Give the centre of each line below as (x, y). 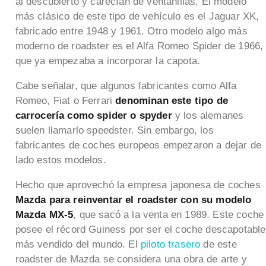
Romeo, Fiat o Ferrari (65, 100)
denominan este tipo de (172, 100)
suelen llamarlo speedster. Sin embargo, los (114, 130)
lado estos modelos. (61, 160)
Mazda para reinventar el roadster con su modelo (133, 199)
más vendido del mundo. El (78, 244)
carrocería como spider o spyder (94, 115)
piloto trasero (170, 244)
